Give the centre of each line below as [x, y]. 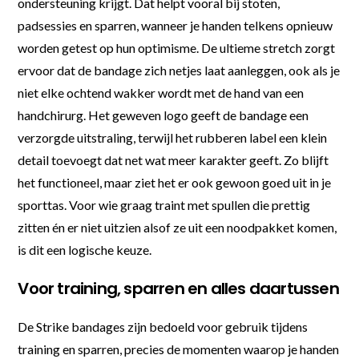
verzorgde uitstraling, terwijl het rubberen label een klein [173, 137]
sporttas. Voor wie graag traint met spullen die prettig [164, 204]
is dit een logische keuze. [85, 249]
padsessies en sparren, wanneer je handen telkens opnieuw [175, 25]
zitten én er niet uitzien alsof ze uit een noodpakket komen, [177, 227]
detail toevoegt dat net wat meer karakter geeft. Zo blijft [173, 159]
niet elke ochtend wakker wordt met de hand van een [161, 92]
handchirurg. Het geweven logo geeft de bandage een [163, 115]
